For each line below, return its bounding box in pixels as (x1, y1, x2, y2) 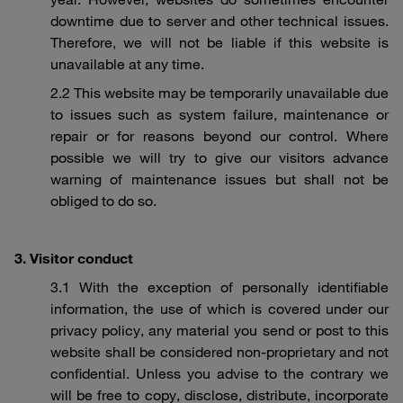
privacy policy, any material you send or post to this (50, 321, 389, 339)
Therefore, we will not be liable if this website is (50, 33, 389, 51)
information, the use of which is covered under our (50, 300, 389, 318)
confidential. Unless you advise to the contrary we (50, 364, 389, 382)
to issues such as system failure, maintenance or (50, 105, 389, 123)
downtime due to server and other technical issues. (50, 12, 389, 30)
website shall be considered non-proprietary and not (50, 343, 389, 361)
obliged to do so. (50, 192, 157, 210)
